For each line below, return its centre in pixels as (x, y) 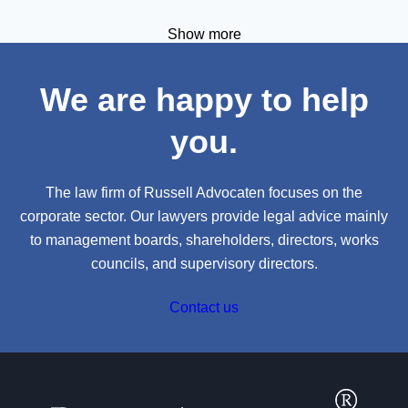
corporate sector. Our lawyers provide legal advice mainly (204, 216)
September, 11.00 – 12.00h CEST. (137, 20)
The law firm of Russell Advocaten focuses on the (204, 193)
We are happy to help (204, 100)
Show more (204, 34)
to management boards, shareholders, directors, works (204, 240)
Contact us (204, 307)
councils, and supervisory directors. (204, 264)
